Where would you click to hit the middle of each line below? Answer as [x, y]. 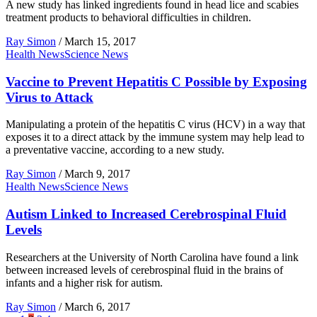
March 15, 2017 [100, 41]
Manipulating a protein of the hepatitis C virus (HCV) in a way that [155, 125]
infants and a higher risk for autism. [84, 282]
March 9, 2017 [97, 174]
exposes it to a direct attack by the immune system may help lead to [155, 137]
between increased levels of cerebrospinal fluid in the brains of [144, 270]
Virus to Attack [50, 97]
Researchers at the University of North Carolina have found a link [152, 257]
